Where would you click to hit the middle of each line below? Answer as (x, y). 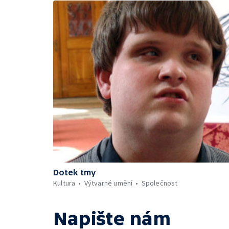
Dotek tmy (75, 172)
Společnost (159, 183)
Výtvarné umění (108, 183)
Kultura (64, 183)
